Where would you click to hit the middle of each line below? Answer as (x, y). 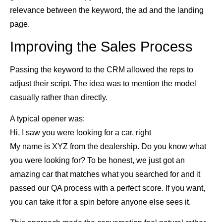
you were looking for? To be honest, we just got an (97, 160)
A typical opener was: (47, 118)
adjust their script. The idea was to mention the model (103, 84)
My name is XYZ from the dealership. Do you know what (108, 146)
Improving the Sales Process (101, 47)
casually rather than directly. (59, 98)
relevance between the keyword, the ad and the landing (107, 10)
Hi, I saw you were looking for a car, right (81, 132)
